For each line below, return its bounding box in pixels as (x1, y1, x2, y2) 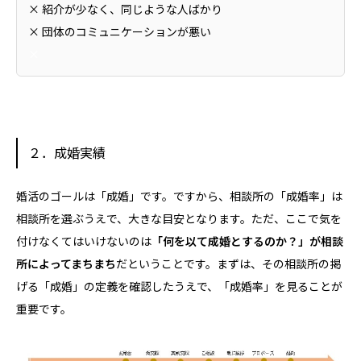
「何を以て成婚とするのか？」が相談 (151, 232, 343, 249)
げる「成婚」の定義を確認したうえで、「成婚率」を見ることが (16, 277, 342, 294)
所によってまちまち (16, 255, 116, 272)
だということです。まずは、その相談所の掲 (116, 255, 341, 272)
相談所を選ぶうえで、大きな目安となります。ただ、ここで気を (16, 210, 342, 226)
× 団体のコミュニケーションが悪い (28, 23, 211, 40)
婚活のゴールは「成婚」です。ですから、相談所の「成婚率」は (16, 187, 342, 204)
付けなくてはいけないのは (16, 232, 151, 249)
